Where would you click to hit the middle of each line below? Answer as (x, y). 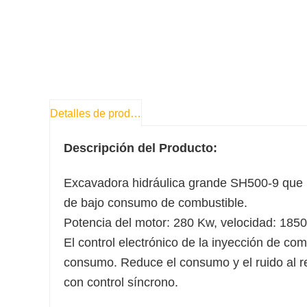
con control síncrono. (121, 283)
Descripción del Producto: (140, 148)
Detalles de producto (136, 113)
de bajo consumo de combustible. (156, 203)
